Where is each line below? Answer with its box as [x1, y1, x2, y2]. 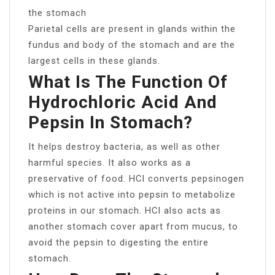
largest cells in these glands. [28, 55, 160, 66]
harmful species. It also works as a [28, 157, 191, 168]
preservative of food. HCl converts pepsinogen [28, 172, 244, 184]
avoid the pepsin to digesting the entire [28, 236, 209, 248]
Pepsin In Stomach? [28, 112, 193, 133]
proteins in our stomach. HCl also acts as [28, 204, 221, 216]
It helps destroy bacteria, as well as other [28, 141, 220, 152]
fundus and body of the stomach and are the [28, 39, 235, 50]
